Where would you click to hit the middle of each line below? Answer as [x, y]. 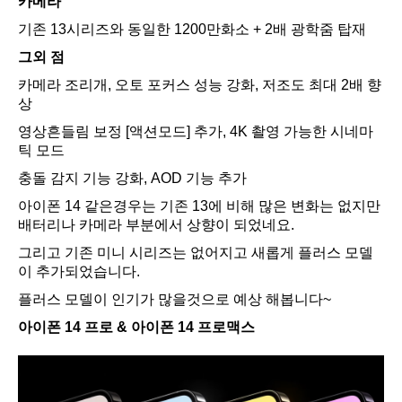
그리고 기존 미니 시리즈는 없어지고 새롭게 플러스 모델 [196, 253]
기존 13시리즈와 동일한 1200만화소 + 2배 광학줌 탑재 [192, 30]
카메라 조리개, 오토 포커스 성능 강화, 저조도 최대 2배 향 [200, 85]
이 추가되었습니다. [79, 272]
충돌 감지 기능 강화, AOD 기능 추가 [132, 179]
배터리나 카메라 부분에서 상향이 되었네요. [156, 225]
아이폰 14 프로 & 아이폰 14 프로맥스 [136, 328]
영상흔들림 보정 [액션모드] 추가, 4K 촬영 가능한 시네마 [196, 132]
